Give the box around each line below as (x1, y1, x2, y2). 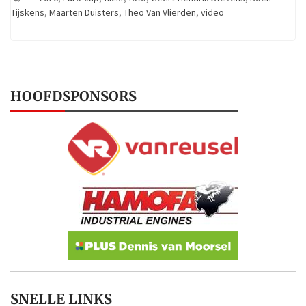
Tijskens (11, 6, 44, 19)
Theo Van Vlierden (124, 6, 196, 19)
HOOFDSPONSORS (10, 87, 137, 105)
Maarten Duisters (49, 6, 119, 19)
